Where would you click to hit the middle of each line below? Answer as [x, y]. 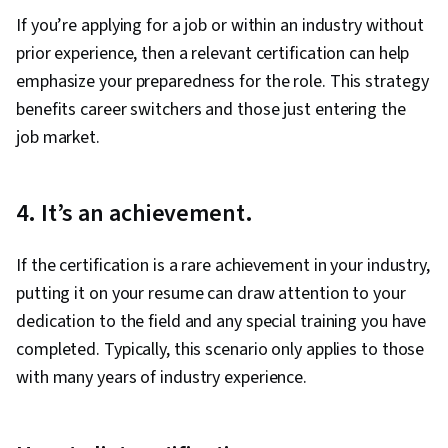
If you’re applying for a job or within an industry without [220, 26]
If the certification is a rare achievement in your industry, [223, 266]
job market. [60, 138]
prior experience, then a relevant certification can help [213, 54]
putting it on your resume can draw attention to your [211, 294]
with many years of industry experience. [162, 378]
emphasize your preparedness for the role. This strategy [222, 82]
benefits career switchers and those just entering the [211, 110]
